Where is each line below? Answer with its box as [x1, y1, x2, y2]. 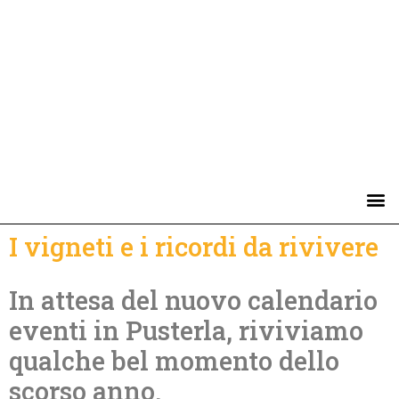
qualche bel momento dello [9, 343, 339, 378]
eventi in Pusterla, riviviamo [9, 313, 363, 347]
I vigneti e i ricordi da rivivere [9, 229, 379, 264]
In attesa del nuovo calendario [9, 282, 378, 317]
